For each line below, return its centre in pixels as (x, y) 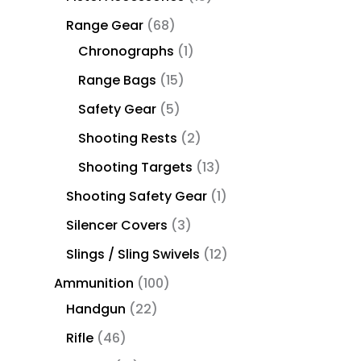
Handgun (96, 309)
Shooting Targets (135, 167)
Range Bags (117, 80)
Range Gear (105, 25)
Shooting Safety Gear (137, 196)
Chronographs (126, 51)
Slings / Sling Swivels (133, 254)
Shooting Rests (128, 138)
